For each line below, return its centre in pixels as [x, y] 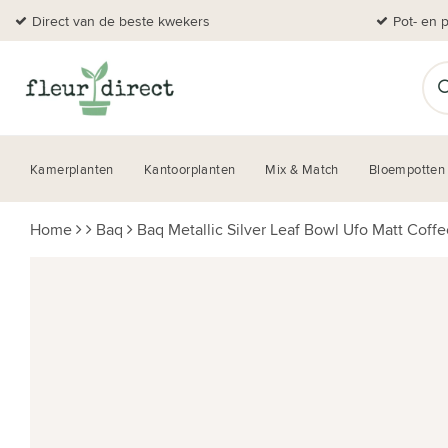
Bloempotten [407, 169]
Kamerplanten [72, 169]
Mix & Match [302, 169]
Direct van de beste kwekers [121, 20]
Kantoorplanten [189, 169]
